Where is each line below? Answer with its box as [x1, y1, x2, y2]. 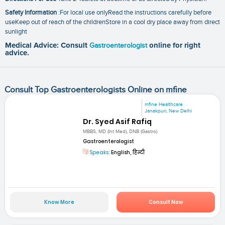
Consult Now [148, 198, 183, 206]
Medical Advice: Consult [5, 42, 89, 50]
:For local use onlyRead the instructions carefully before [57, 9, 211, 17]
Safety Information [5, 9, 57, 17]
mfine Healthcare [145, 101, 183, 107]
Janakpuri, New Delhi [145, 107, 192, 114]
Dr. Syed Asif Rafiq [83, 117, 152, 127]
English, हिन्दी [110, 149, 145, 157]
